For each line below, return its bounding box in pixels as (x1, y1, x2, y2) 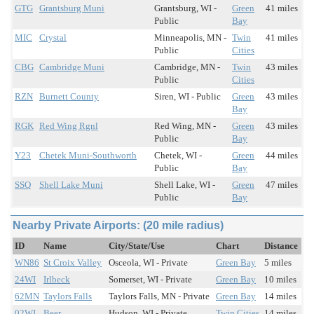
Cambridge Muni (39, 62, 104, 73)
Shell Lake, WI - (154, 179, 215, 191)
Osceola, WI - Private (109, 257, 188, 268)
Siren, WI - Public (154, 91, 221, 102)
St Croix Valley (43, 257, 102, 268)
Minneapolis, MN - (154, 32, 226, 43)
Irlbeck (43, 274, 70, 285)
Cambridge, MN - (154, 62, 220, 73)
